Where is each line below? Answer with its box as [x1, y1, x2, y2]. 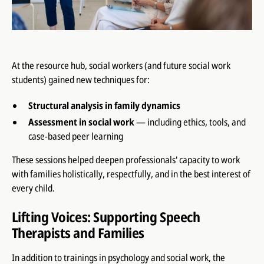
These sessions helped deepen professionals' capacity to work [11, 153, 240, 167]
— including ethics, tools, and [134, 115, 246, 129]
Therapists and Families [11, 223, 144, 243]
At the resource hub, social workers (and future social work [11, 59, 230, 72]
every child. [11, 181, 55, 195]
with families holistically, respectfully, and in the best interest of [11, 167, 250, 181]
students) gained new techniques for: [11, 73, 150, 87]
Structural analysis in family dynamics [28, 99, 180, 113]
